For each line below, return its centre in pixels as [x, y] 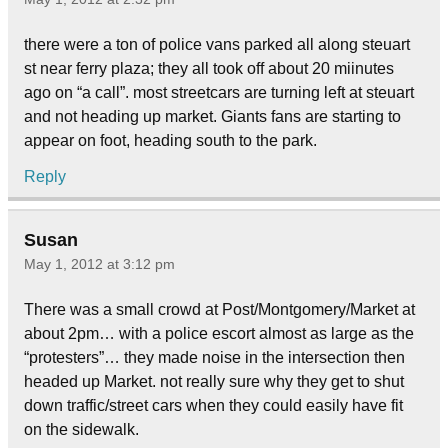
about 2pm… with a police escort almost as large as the [219, 333]
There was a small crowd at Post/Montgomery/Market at [219, 309]
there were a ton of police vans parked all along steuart [217, 45]
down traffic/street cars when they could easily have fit [213, 405]
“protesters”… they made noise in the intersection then [214, 357]
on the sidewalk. [81, 429]
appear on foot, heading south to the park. [170, 141]
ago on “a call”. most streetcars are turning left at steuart [219, 93]
